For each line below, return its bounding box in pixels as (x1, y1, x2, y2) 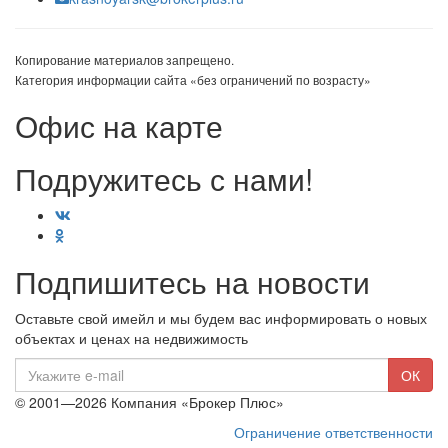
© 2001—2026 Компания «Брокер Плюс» (15, 392, 284, 412)
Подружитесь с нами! (15, 157, 313, 200)
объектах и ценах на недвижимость (15, 328, 248, 348)
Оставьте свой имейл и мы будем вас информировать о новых (15, 308, 427, 328)
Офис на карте (15, 104, 223, 147)
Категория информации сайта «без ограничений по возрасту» (15, 71, 371, 88)
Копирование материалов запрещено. (15, 51, 234, 68)
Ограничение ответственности (234, 422, 433, 442)
